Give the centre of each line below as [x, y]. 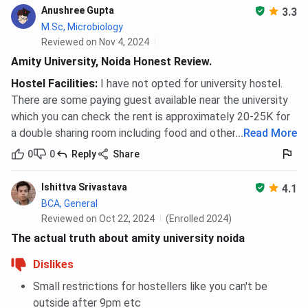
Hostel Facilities [53, 84]
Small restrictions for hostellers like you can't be [150, 287]
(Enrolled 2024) [199, 219]
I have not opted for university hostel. [191, 84]
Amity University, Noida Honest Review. [111, 62]
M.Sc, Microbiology [82, 27]
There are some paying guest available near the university [150, 100]
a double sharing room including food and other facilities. [147, 133]
